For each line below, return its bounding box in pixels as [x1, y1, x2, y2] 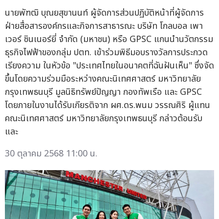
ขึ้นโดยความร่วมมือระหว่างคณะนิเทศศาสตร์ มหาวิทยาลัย [5, 72, 201, 86]
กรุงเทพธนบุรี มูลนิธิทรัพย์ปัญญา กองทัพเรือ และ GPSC [5, 86, 202, 99]
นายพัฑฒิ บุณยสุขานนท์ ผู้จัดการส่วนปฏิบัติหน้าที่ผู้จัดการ [5, 6, 204, 20]
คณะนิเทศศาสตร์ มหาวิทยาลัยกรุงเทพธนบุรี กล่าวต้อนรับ [5, 112, 202, 126]
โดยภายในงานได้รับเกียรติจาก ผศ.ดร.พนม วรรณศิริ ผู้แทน [5, 99, 210, 112]
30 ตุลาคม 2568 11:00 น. [5, 147, 97, 161]
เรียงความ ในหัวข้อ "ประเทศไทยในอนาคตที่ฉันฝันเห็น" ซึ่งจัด [5, 59, 214, 73]
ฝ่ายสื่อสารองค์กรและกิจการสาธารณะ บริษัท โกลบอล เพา [5, 20, 203, 33]
